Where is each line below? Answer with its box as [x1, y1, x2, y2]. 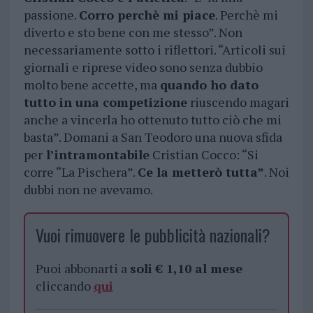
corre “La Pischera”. [23, 163, 138, 181]
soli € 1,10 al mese [129, 260, 242, 277]
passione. [23, 6, 79, 24]
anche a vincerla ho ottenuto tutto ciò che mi [23, 111, 282, 129]
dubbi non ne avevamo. [23, 181, 153, 198]
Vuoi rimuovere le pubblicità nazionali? [35, 222, 270, 248]
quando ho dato [159, 76, 259, 94]
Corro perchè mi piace [78, 6, 215, 24]
